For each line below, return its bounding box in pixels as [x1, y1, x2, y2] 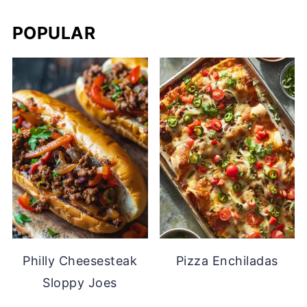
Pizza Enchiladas [175, 253, 278, 268]
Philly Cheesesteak [23, 253, 138, 268]
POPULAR [12, 23, 96, 44]
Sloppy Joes [42, 275, 117, 290]
